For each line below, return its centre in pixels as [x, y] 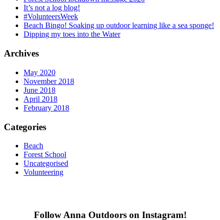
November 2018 [49, 81]
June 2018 [40, 90]
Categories [25, 127]
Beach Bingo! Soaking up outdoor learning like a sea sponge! [119, 26]
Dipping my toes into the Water [72, 34]
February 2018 [46, 108]
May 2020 [40, 72]
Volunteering [43, 172]
